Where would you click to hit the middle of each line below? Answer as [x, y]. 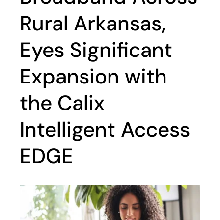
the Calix [62, 103]
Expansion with [93, 76]
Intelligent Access [105, 129]
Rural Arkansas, [93, 23]
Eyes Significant [96, 50]
